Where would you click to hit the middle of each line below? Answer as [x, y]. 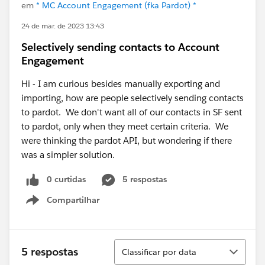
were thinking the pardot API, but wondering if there [127, 140]
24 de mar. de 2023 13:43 [63, 26]
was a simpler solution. [68, 155]
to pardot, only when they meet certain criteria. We [125, 126]
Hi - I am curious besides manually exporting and [121, 84]
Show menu [76, 206]
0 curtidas [66, 179]
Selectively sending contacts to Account [120, 47]
